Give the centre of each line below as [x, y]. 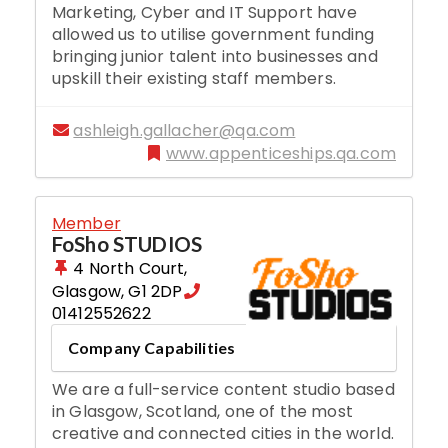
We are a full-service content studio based [223, 389]
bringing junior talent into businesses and [215, 56]
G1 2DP [155, 291]
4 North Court [129, 268]
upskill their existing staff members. [194, 78]
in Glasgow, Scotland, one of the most [202, 411]
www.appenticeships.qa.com [281, 153]
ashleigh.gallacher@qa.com [184, 130]
